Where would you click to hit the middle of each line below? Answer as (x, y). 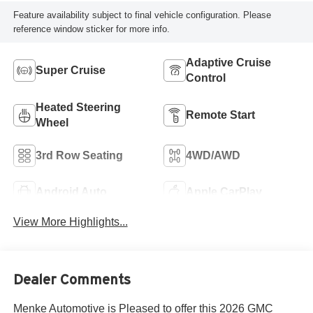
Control (206, 78)
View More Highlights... (70, 222)
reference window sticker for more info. (91, 29)
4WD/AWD (213, 156)
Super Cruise (70, 71)
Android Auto (71, 192)
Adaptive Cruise (228, 63)
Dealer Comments (72, 279)
